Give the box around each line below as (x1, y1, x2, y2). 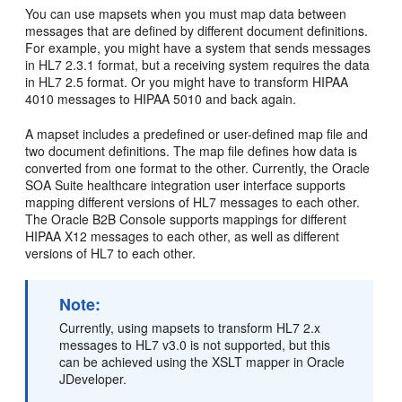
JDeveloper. (59, 370, 127, 388)
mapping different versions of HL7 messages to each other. (25, 193, 361, 211)
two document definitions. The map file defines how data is (25, 142, 358, 160)
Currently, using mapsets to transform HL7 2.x (59, 319, 321, 336)
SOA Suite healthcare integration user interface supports (25, 176, 346, 194)
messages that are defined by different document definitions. (25, 22, 369, 39)
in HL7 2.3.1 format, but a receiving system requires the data (25, 56, 371, 74)
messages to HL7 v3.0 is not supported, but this (59, 336, 331, 354)
